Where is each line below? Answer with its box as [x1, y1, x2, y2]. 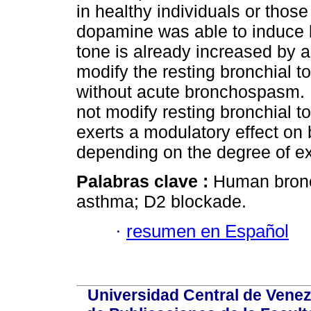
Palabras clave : [76, 171, 213, 192]
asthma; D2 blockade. [76, 192, 246, 212]
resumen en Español [126, 221, 289, 241]
